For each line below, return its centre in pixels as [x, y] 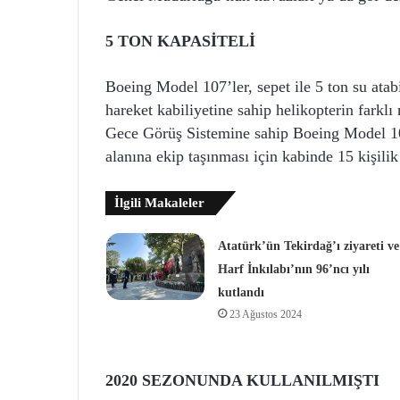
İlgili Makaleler [159, 202]
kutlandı [241, 292]
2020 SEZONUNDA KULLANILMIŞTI [242, 380]
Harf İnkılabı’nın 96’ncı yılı [293, 269]
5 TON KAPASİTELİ [180, 41]
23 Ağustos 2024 [265, 314]
